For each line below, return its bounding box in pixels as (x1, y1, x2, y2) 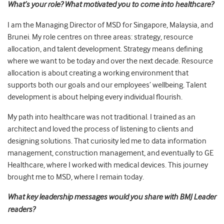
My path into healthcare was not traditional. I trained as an (7, 112, 195, 122)
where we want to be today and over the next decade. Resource (7, 56, 213, 66)
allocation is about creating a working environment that (7, 68, 188, 78)
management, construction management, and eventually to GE (7, 148, 213, 158)
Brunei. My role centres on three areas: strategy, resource (7, 32, 193, 42)
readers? (7, 205, 35, 214)
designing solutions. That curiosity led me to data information (7, 136, 206, 146)
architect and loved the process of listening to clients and (7, 124, 193, 134)
